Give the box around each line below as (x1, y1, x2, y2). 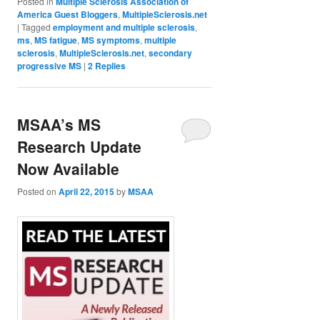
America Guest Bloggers (17, 8, 119, 21)
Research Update (17, 136, 142, 158)
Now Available (17, 158, 120, 180)
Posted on (17, 184, 59, 197)
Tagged (21, 21, 51, 34)
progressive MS (17, 59, 82, 73)
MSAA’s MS (17, 114, 101, 136)
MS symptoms (81, 34, 141, 47)
